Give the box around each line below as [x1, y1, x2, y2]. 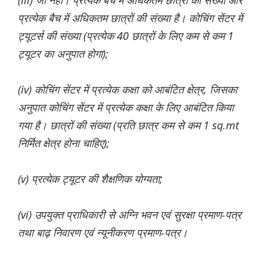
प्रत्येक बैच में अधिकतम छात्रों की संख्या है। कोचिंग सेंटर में [18, 11, 243, 26]
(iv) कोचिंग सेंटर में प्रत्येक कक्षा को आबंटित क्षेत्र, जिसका [18, 82, 237, 97]
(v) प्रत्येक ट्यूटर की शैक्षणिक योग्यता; [18, 172, 163, 187]
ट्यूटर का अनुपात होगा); [18, 46, 108, 61]
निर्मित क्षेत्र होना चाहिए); [18, 136, 110, 151]
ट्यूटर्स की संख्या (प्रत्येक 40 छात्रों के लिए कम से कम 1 [18, 29, 234, 44]
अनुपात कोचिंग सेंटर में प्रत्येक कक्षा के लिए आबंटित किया [18, 100, 234, 115]
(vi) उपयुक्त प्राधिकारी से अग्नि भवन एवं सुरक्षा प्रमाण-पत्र [18, 207, 241, 222]
